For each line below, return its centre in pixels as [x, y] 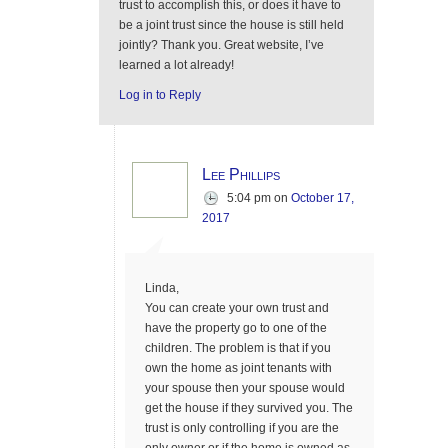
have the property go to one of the [236, 328]
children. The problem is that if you [238, 348]
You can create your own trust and [237, 308]
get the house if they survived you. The [249, 408]
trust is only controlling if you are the [242, 428]
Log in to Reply [160, 95]
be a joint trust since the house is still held [231, 25]
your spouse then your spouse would [245, 388]
